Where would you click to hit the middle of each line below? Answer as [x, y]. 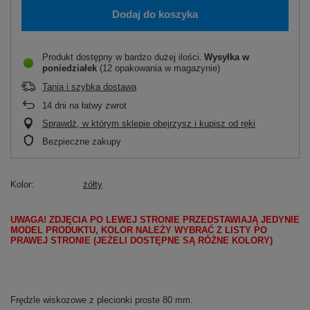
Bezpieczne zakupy [82, 142]
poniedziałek [70, 68]
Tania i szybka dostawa [89, 87]
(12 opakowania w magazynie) [158, 68]
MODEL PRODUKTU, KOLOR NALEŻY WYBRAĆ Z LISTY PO [139, 230]
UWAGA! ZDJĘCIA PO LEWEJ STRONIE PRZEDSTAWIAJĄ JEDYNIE [155, 220]
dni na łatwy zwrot [89, 106]
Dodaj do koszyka [155, 14]
